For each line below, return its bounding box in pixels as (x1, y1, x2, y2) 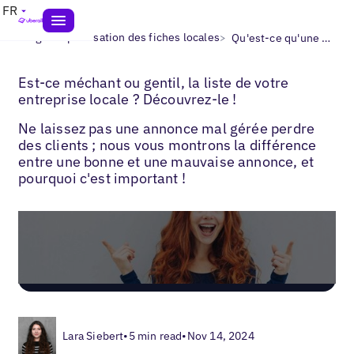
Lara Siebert (62, 328, 124, 343)
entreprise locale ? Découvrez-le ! (18, 89, 237, 108)
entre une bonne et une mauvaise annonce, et (18, 152, 314, 171)
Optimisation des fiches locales (58, 30, 220, 44)
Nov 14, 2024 (186, 328, 254, 343)
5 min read (128, 328, 183, 343)
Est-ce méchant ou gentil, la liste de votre (18, 73, 289, 92)
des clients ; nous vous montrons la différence (18, 135, 317, 154)
